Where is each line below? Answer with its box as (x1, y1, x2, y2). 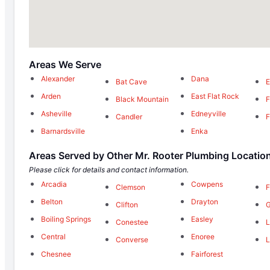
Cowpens (190, 180, 223, 189)
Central (41, 232, 66, 242)
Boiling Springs (41, 215, 91, 224)
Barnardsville (41, 127, 85, 136)
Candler (116, 112, 143, 122)
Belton (41, 197, 63, 207)
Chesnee (41, 250, 71, 259)
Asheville (41, 109, 72, 119)
